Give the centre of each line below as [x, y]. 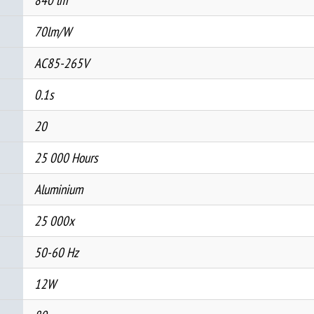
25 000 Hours [66, 157]
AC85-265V [61, 62]
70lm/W [53, 31]
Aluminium [58, 189]
